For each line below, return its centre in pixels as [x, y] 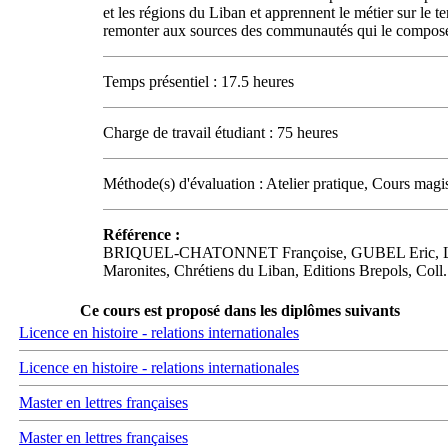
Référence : [141, 234]
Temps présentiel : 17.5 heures [198, 81]
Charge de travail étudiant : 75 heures [220, 132]
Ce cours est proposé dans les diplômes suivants [239, 310]
